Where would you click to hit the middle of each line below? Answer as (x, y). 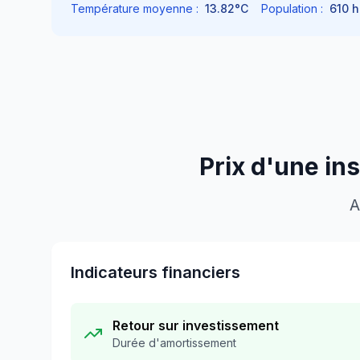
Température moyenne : (135, 8)
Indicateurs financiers (155, 272)
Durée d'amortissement (174, 343)
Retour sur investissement (196, 325)
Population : (292, 8)
